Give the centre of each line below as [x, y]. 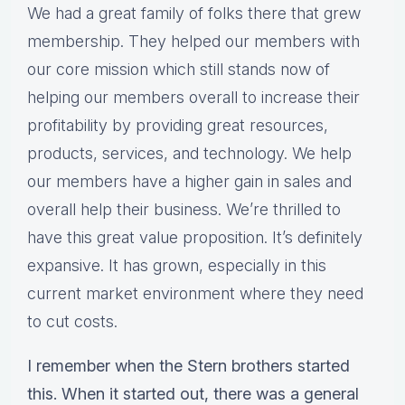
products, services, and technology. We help [189, 154]
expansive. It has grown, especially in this [177, 266]
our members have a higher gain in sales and [189, 182]
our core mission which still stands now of [179, 70]
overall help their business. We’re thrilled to [184, 210]
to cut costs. [72, 322]
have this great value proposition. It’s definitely [195, 238]
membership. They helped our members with [193, 42]
